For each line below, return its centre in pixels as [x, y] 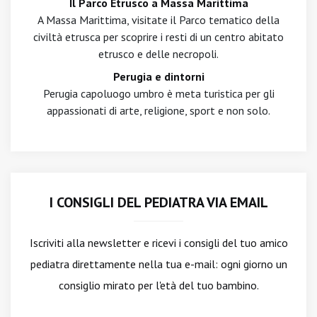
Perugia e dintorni [158, 76]
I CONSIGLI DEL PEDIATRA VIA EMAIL [158, 202]
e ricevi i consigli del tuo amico [214, 243]
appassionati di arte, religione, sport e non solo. [158, 110]
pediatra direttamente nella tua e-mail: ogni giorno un [158, 264]
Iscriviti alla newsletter [85, 243]
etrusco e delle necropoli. [158, 54]
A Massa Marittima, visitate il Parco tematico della [158, 20]
